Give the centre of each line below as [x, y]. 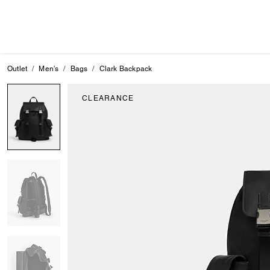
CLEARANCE [108, 98]
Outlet [17, 69]
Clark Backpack [126, 69]
